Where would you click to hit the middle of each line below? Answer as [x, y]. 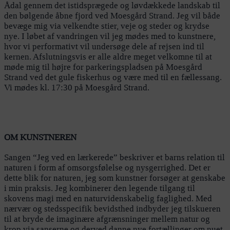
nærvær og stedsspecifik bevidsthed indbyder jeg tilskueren [112, 208]
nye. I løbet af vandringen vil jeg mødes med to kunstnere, [110, 36]
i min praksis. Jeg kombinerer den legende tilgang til [100, 188]
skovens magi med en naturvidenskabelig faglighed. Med [108, 198]
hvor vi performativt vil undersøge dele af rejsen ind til [104, 46]
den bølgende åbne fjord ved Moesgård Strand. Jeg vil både [112, 15]
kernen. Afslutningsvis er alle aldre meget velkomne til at [108, 56]
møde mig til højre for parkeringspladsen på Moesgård [103, 67]
